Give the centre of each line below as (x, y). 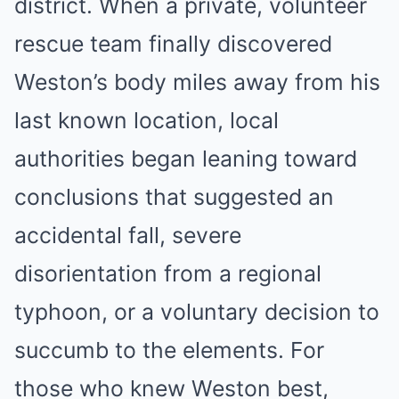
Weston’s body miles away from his (197, 82)
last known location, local (147, 120)
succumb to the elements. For (169, 350)
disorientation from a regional (168, 273)
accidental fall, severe (128, 235)
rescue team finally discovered (173, 44)
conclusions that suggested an (174, 197)
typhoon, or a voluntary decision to (197, 312)
